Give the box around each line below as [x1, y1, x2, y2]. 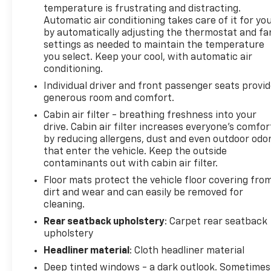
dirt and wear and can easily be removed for [44, 188, 244, 198]
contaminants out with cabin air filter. [44, 158, 218, 169]
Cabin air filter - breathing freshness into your [44, 110, 257, 120]
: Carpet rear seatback [165, 217, 268, 227]
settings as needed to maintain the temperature [44, 40, 265, 50]
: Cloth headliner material [129, 246, 245, 256]
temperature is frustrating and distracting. [44, 4, 241, 14]
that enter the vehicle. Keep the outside [44, 146, 227, 157]
